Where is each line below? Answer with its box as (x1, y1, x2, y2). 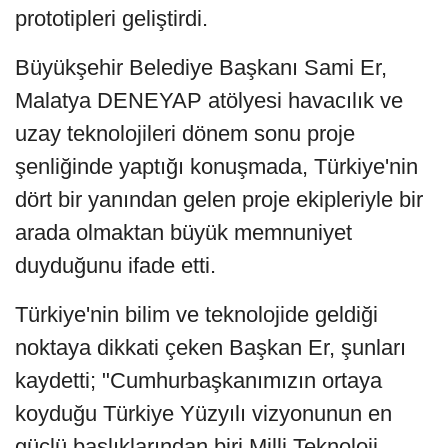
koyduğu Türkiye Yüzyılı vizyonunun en (15, 401, 392, 427)
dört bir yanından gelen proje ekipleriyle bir (15, 187, 423, 213)
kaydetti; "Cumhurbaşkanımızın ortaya (15, 368, 382, 394)
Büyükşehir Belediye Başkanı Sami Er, (15, 55, 387, 81)
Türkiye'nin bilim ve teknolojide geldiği (15, 302, 378, 328)
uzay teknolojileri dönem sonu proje (15, 121, 355, 147)
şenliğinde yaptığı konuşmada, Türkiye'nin (15, 154, 418, 180)
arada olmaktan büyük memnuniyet (15, 220, 352, 246)
